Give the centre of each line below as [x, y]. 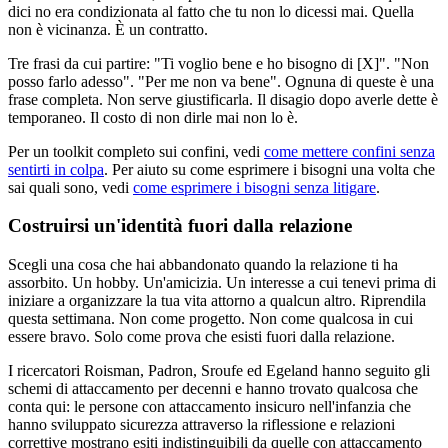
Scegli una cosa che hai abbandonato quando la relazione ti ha [203, 264]
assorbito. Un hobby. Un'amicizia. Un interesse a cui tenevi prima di [222, 282]
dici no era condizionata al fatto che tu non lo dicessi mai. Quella [211, 11]
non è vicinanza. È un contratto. [108, 29]
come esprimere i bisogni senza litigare [254, 187]
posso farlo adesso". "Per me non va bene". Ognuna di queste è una [221, 81]
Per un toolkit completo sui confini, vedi [134, 151]
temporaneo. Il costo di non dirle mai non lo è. [153, 117]
